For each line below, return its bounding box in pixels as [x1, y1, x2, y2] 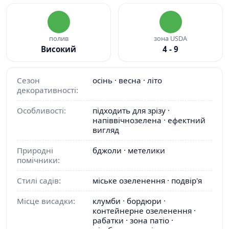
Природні [17, 145, 53, 156]
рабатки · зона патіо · [93, 215, 173, 226]
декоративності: [17, 85, 78, 96]
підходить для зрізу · [93, 105, 170, 116]
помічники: [17, 155, 60, 166]
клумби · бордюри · [93, 196, 166, 207]
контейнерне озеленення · [93, 205, 196, 216]
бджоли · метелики [93, 145, 165, 156]
